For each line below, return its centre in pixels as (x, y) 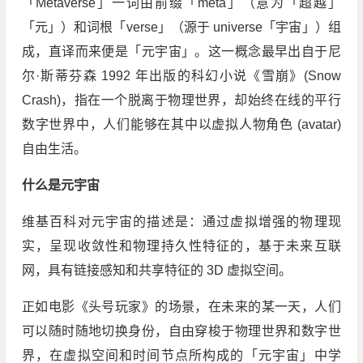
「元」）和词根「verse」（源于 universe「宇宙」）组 (181, 28)
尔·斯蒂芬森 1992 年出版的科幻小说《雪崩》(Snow (181, 76)
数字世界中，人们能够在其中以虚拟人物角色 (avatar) (181, 125)
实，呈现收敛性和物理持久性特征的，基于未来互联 (181, 246)
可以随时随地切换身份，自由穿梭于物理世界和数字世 (181, 331)
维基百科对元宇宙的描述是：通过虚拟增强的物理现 (181, 222)
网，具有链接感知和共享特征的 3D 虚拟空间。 (156, 271)
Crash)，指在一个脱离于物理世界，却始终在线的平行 (181, 100)
